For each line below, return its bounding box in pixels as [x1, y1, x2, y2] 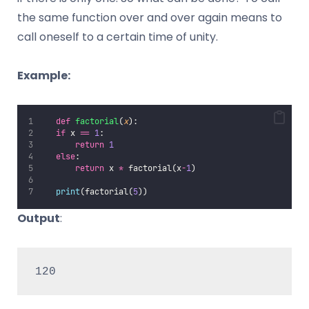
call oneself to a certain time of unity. [17, 29, 218, 46]
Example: [17, 68, 70, 84]
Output [17, 210, 60, 227]
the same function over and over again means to [17, 10, 282, 26]
